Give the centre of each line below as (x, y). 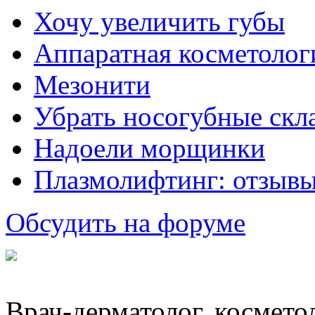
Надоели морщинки (149, 148)
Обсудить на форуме (126, 222)
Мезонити (92, 84)
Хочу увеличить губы (159, 21)
